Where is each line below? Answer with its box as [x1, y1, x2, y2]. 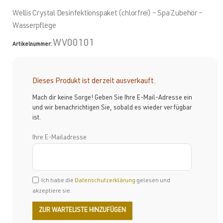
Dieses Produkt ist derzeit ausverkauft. [32, 78, 156, 85]
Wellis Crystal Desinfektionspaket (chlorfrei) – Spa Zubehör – [12, 9, 203, 17]
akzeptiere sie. [32, 188, 72, 194]
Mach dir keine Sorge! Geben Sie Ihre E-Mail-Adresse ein [32, 95, 192, 102]
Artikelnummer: [12, 42, 53, 48]
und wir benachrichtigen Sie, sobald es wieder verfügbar [32, 105, 192, 111]
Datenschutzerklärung [75, 177, 135, 184]
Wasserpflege [12, 22, 56, 30]
